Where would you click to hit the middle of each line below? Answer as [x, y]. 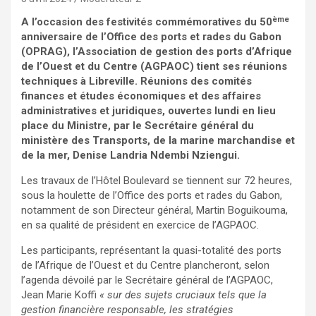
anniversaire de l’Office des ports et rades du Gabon [151, 37]
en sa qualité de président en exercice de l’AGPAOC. [140, 225]
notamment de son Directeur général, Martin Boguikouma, [154, 211]
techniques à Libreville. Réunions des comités [136, 81]
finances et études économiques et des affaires [141, 96]
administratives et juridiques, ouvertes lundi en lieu [148, 111]
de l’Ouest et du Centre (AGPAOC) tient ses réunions [154, 67]
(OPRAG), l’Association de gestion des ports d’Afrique [157, 52]
